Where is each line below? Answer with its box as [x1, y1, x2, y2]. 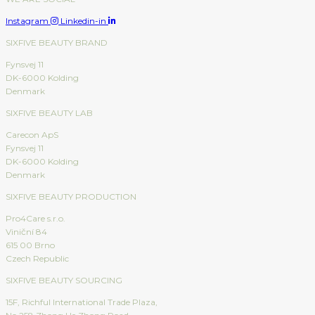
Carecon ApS [6, 129, 58, 141]
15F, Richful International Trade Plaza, [6, 297, 157, 308]
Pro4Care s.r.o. [6, 213, 65, 224]
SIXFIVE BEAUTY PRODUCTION [6, 191, 136, 202]
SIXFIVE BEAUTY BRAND [6, 37, 108, 49]
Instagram [6, 15, 49, 27]
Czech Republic [6, 253, 69, 264]
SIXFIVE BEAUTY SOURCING [6, 275, 122, 286]
